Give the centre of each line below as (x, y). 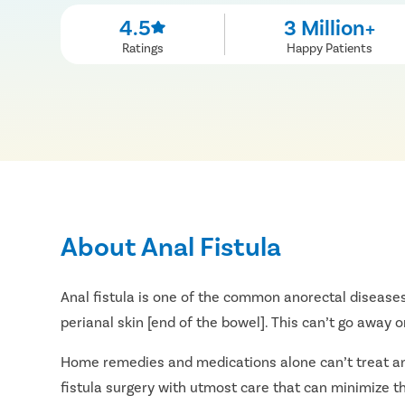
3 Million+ (329, 26)
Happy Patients (329, 47)
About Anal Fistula (171, 245)
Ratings (142, 47)
